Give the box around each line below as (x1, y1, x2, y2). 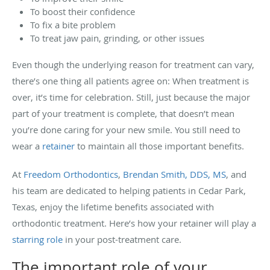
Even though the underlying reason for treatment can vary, (12, 58, 254, 71)
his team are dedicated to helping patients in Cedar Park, (12, 184, 246, 196)
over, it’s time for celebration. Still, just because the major (12, 90, 250, 103)
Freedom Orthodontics (24, 168, 118, 180)
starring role (12, 233, 63, 245)
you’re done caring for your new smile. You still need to (12, 123, 240, 136)
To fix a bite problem (30, 18, 116, 31)
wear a (12, 139, 42, 152)
